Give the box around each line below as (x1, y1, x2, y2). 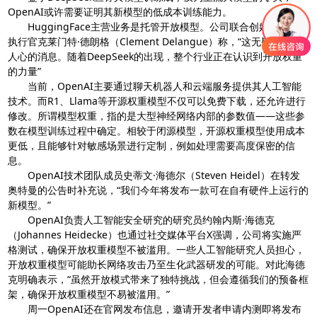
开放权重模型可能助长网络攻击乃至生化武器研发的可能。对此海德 (8, 257, 306, 271)
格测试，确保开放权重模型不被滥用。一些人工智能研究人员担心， (8, 242, 306, 256)
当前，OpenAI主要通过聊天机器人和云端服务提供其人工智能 (8, 79, 302, 93)
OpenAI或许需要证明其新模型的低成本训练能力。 (8, 4, 233, 18)
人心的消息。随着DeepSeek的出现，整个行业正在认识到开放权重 (8, 49, 303, 63)
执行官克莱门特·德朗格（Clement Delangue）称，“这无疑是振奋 (8, 34, 301, 48)
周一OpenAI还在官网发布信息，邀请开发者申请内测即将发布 (8, 301, 302, 316)
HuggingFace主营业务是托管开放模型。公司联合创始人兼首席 (8, 19, 309, 33)
